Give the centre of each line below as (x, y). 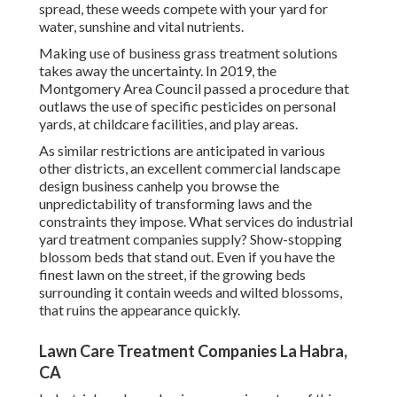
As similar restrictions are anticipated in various (182, 151)
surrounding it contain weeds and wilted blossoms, (191, 292)
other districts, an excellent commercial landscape (190, 168)
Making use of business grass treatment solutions (188, 53)
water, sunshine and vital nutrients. (141, 27)
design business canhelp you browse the (159, 186)
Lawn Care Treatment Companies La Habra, (193, 351)
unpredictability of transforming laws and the (175, 204)
